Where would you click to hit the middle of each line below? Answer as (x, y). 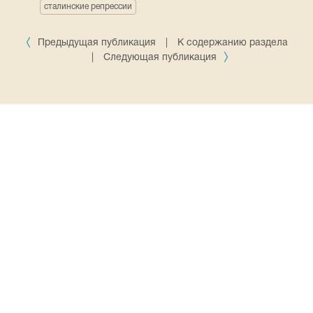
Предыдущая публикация (97, 43)
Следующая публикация (161, 58)
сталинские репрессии (88, 7)
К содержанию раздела (233, 43)
